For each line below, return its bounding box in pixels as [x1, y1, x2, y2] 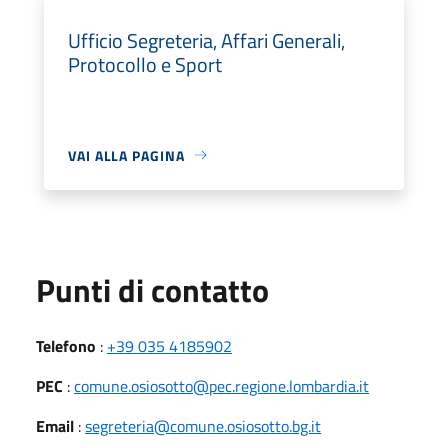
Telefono [36, 333, 96, 358]
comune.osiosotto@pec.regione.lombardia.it [74, 373, 369, 398]
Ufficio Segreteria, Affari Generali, [68, 24, 345, 56]
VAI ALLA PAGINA [68, 144, 185, 166]
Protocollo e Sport [68, 48, 222, 80]
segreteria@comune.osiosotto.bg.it [85, 413, 321, 438]
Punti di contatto [36, 265, 269, 314]
